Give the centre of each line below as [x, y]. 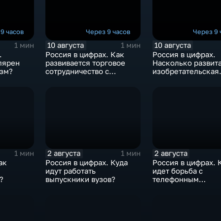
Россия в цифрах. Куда [87, 162]
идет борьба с [177, 171]
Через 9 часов [108, 32]
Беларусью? [68, 79]
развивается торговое [86, 63]
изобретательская [185, 71]
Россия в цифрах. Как [85, 54]
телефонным [175, 179]
